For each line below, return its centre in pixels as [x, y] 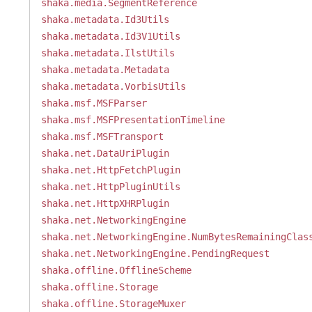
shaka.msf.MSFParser [94, 103]
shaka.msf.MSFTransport [102, 136]
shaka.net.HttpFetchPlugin [110, 170]
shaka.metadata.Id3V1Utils [110, 36]
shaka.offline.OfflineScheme [116, 270]
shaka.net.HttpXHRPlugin [105, 203]
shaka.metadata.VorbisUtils [113, 86]
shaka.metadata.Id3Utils [105, 19]
